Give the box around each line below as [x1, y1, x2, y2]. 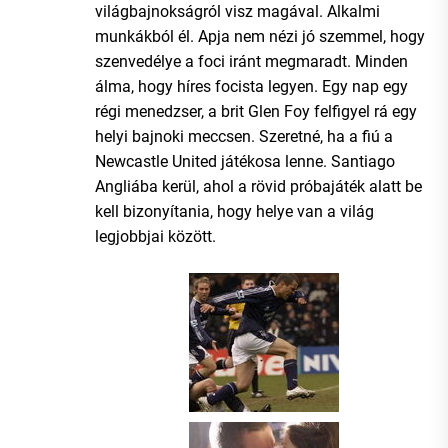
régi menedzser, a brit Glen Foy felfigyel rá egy [95, 101, 417, 121]
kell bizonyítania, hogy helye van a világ [95, 201, 374, 221]
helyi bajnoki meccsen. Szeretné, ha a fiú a [95, 126, 393, 146]
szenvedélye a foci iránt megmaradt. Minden [95, 51, 408, 71]
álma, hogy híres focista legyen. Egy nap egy [95, 76, 408, 96]
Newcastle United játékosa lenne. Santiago [95, 151, 395, 171]
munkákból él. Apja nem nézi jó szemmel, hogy [95, 26, 425, 46]
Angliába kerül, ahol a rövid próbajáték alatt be [95, 176, 422, 196]
